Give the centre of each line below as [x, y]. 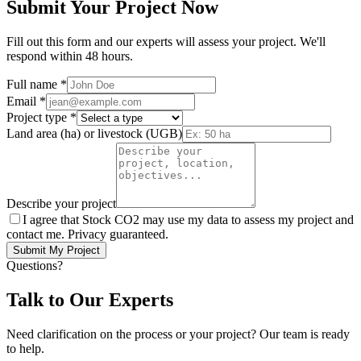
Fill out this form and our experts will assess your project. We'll [166, 41]
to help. [25, 348]
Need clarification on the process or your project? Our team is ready [178, 334]
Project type [37, 117]
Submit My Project [56, 250]
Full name [32, 84]
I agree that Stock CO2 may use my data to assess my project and [188, 219]
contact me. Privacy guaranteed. [87, 234]
